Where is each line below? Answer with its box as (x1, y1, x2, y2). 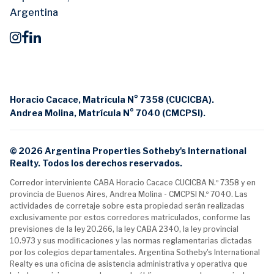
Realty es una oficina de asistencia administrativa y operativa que (10, 259, 248, 269)
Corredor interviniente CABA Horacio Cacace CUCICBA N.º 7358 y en (10, 178, 256, 188)
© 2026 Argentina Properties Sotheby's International (10, 146, 246, 157)
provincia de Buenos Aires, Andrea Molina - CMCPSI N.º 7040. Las (10, 190, 248, 199)
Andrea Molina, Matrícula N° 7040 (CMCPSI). (10, 108, 206, 119)
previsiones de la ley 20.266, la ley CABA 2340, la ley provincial (10, 224, 239, 234)
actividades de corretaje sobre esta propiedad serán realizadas (10, 201, 245, 211)
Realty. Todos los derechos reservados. (10, 158, 182, 169)
